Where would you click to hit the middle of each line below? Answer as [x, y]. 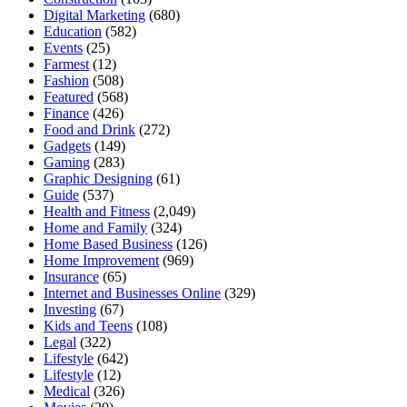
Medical [67, 392]
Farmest [66, 65]
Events [63, 48]
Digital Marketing [94, 15]
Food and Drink [89, 130]
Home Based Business [108, 244]
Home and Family [95, 228]
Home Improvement [101, 261]
